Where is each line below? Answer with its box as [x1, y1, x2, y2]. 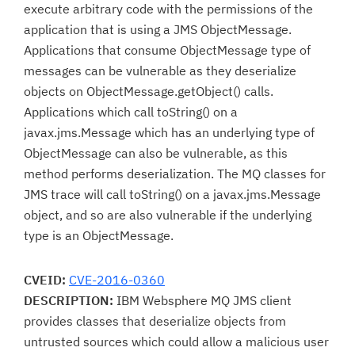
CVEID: [24, 272, 66, 288]
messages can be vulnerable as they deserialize [24, 63, 296, 78]
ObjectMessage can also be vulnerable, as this [24, 145, 288, 161]
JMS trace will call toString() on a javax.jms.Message [24, 186, 321, 202]
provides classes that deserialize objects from [24, 313, 286, 329]
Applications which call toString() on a [24, 104, 238, 120]
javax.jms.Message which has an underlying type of [24, 124, 315, 140]
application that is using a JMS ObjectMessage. [24, 21, 292, 37]
